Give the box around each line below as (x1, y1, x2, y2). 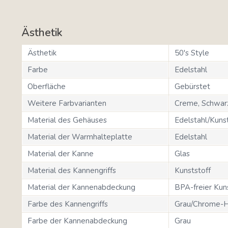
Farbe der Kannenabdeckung (27, 215, 127, 226)
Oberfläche (27, 81, 66, 92)
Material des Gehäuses (27, 115, 107, 125)
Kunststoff (175, 165, 211, 176)
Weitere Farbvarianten (27, 98, 106, 108)
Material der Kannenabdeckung (27, 182, 135, 192)
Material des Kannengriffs (27, 165, 116, 176)
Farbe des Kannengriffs (27, 198, 108, 209)
